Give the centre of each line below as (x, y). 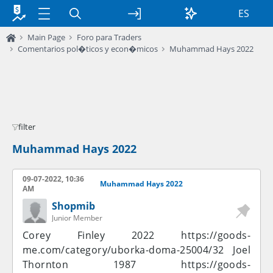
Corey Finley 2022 (102, 235)
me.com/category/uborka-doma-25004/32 (123, 250)
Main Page (46, 37)
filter (27, 127)
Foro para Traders (109, 37)
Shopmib (73, 206)
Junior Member (77, 218)
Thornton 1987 (102, 264)
